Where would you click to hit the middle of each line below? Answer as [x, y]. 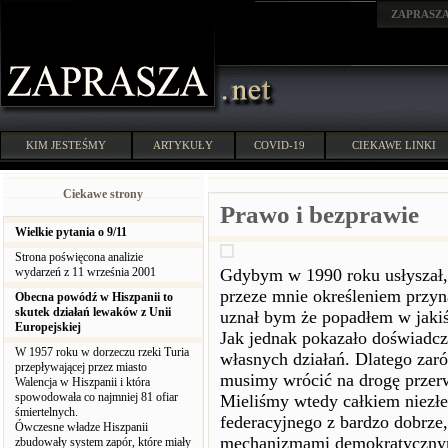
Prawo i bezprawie [319, 214]
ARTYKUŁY [183, 145]
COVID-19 [280, 145]
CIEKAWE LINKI [394, 145]
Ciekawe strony [103, 194]
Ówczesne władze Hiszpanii [81, 427]
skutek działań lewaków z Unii [93, 312]
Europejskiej [48, 327]
